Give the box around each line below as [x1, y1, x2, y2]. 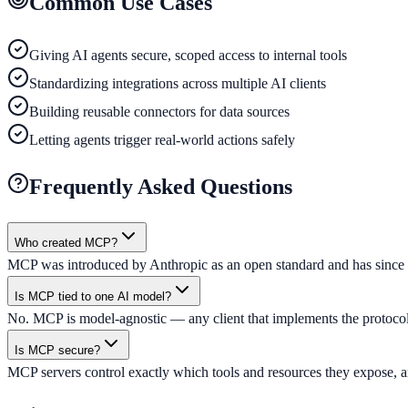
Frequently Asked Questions [29, 175, 292, 199]
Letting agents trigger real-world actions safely [29, 132, 295, 148]
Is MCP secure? [15, 342, 100, 357]
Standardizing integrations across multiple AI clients [29, 76, 326, 92]
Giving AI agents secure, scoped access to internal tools [29, 47, 347, 64]
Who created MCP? [15, 235, 117, 250]
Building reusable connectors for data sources [29, 104, 290, 120]
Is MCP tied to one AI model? [15, 289, 171, 303]
